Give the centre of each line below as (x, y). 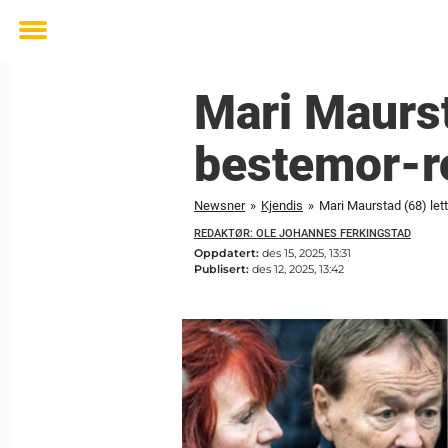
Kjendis (282, 205)
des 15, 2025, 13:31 (306, 252)
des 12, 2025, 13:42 (298, 268)
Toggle (46, 44)
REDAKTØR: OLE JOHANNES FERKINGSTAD (302, 233)
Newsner (219, 205)
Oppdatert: (228, 252)
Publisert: (223, 268)
